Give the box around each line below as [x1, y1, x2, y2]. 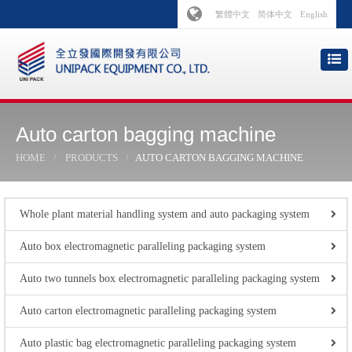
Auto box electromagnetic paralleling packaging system [20, 240, 266, 252]
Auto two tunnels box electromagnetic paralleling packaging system [20, 273, 320, 284]
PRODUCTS [65, 152, 118, 163]
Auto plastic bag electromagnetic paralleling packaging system [20, 337, 296, 349]
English [300, 9, 328, 19]
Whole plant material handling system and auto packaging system [20, 208, 310, 220]
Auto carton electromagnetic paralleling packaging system [20, 305, 277, 317]
